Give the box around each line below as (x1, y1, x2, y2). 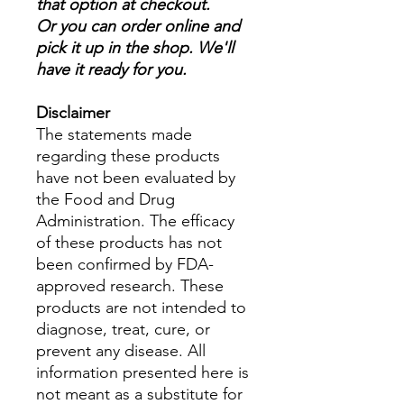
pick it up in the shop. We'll (36, 38, 234, 58)
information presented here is (36, 363, 249, 382)
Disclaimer (36, 103, 110, 123)
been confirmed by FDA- (36, 254, 214, 274)
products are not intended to (36, 298, 246, 317)
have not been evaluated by (36, 168, 235, 188)
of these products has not (36, 233, 222, 252)
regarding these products (36, 146, 220, 166)
